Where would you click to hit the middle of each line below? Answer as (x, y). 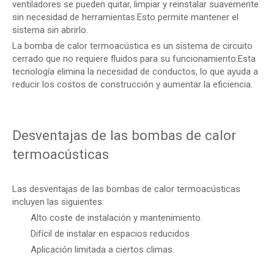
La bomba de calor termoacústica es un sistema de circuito (132, 46)
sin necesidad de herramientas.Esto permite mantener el (125, 17)
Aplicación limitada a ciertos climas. (102, 250)
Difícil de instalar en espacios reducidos (110, 234)
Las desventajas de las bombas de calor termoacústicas (126, 189)
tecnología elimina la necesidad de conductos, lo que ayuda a (135, 72)
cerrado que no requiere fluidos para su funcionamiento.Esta (134, 59)
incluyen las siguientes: (58, 202)
